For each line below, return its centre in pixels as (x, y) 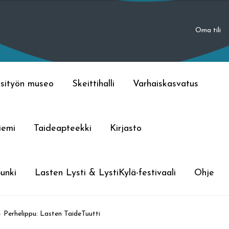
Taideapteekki (63, 128)
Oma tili (208, 31)
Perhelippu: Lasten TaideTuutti (52, 214)
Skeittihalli (94, 84)
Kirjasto (126, 128)
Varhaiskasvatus (166, 84)
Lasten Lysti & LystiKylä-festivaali (106, 173)
